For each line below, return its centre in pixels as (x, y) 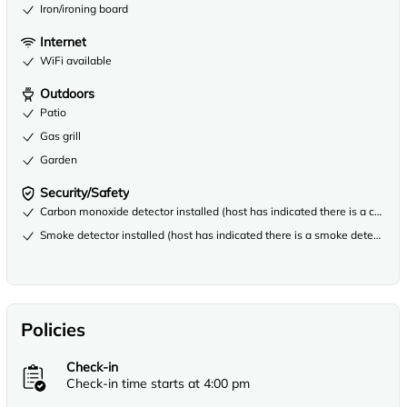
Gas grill (60, 136)
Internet (63, 42)
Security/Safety (84, 193)
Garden (59, 159)
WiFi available (76, 60)
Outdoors (67, 94)
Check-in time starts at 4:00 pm (158, 383)
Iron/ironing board (84, 9)
